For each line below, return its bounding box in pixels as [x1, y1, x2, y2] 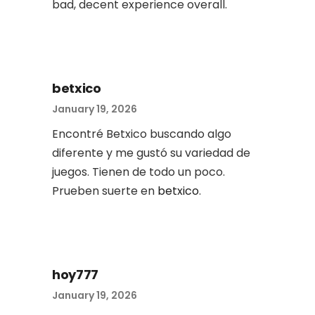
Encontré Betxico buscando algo [52, 126, 231, 142]
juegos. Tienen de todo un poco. [52, 164, 225, 180]
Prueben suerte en [52, 183, 157, 199]
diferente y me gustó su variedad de [52, 145, 250, 161]
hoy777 [52, 266, 98, 283]
